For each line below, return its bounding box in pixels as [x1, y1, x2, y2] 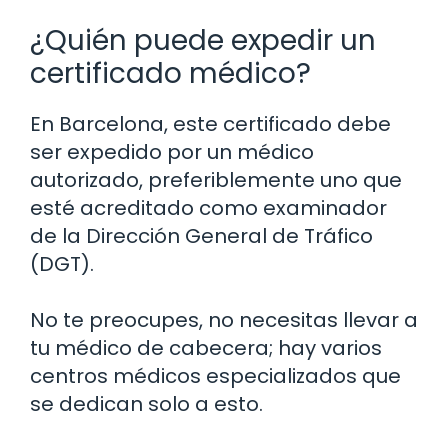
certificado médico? [30, 53, 311, 93]
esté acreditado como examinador [30, 193, 387, 222]
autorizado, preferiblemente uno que [30, 165, 402, 194]
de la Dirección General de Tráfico [30, 221, 373, 250]
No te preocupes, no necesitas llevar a [30, 305, 418, 334]
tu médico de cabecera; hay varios [30, 333, 382, 362]
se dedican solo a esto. [30, 389, 263, 418]
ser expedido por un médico [30, 137, 314, 166]
